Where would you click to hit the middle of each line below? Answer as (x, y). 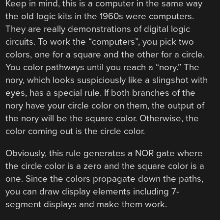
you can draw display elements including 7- (93, 191)
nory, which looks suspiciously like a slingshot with (107, 80)
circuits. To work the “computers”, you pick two (100, 42)
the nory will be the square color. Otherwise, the (102, 119)
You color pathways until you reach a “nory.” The (103, 68)
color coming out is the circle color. (75, 131)
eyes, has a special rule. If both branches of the (101, 93)
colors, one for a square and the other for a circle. (105, 55)
